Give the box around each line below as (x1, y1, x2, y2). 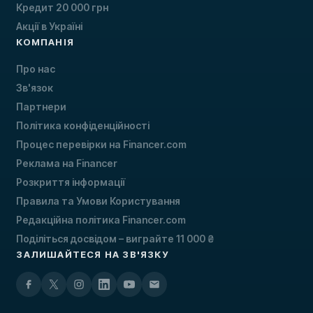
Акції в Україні (16, 20, 83, 33)
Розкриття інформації (16, 176, 126, 189)
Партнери (16, 101, 67, 113)
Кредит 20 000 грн (16, 1, 109, 14)
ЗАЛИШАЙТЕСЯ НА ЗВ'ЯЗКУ (16, 249, 168, 261)
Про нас (16, 63, 56, 75)
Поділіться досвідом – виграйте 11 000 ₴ (16, 233, 214, 245)
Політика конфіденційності (16, 119, 150, 132)
